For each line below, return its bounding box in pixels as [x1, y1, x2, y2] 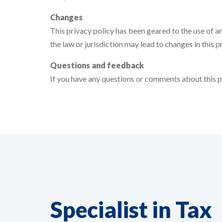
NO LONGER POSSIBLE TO [95, 202, 196, 210]
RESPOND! [87, 210, 127, 217]
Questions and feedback [50, 60, 144, 70]
